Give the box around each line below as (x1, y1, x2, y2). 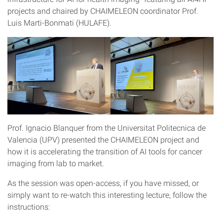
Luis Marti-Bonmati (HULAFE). (7, 18, 111, 28)
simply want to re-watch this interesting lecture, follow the (7, 190, 207, 200)
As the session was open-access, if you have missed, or (7, 179, 199, 188)
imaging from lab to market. (7, 159, 104, 169)
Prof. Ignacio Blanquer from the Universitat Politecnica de (7, 123, 206, 133)
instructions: (7, 202, 50, 212)
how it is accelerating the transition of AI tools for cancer (7, 147, 202, 157)
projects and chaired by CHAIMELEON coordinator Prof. (7, 6, 198, 16)
